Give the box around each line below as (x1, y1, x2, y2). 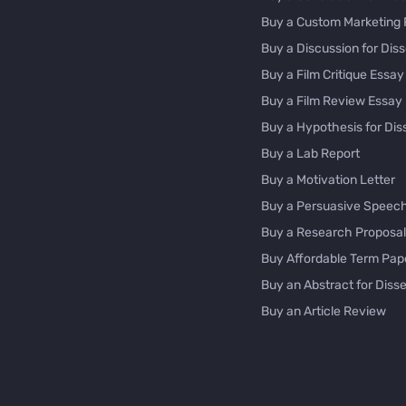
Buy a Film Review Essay (261, 93, 402, 110)
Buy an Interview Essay (261, 330, 395, 346)
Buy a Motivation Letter (261, 172, 395, 188)
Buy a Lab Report (261, 146, 360, 162)
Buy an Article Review (261, 304, 386, 320)
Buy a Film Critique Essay (261, 67, 404, 83)
